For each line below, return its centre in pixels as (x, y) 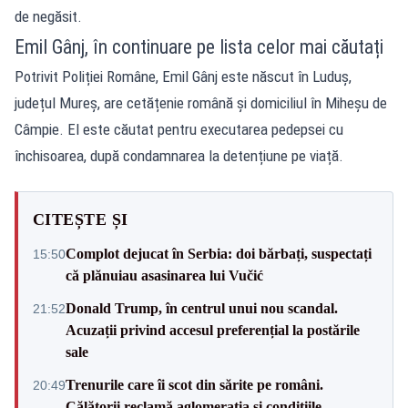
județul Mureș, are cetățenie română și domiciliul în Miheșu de (201, 102)
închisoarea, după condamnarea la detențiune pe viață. (179, 155)
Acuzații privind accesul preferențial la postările (213, 330)
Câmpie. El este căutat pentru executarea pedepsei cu (179, 129)
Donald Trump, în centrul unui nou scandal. (202, 308)
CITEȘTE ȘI (81, 219)
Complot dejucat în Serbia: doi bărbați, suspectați (219, 253)
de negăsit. (48, 16)
